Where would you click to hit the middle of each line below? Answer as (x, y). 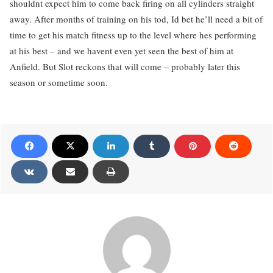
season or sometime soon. (59, 82)
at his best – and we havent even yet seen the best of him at (122, 50)
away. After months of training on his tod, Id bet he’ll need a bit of (136, 19)
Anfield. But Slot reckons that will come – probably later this (125, 66)
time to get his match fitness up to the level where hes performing (133, 34)
